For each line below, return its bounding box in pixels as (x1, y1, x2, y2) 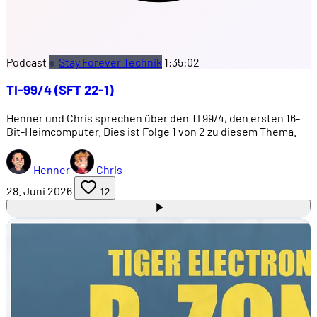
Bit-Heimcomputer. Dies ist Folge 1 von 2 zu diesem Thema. (6, 124, 296, 138)
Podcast (6, 54, 47, 69)
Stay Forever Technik (59, 54, 162, 69)
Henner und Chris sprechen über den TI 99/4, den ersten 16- (6, 110, 300, 125)
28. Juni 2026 (6, 183, 72, 197)
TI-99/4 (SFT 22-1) (6, 81, 113, 98)
